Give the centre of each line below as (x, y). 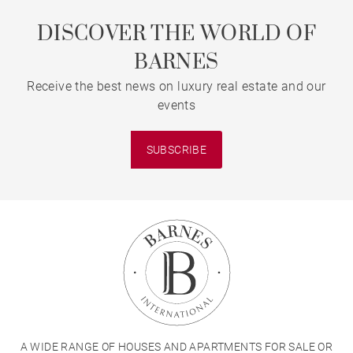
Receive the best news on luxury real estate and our (176, 86)
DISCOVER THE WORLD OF (176, 34)
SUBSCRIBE (176, 149)
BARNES (176, 63)
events (176, 105)
